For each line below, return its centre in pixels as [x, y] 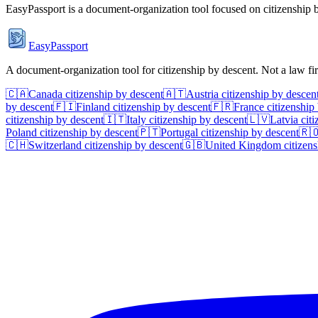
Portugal [179, 133]
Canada [45, 94]
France [249, 107]
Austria [202, 94]
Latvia [284, 120]
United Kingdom [243, 146]
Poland [21, 133]
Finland [93, 107]
